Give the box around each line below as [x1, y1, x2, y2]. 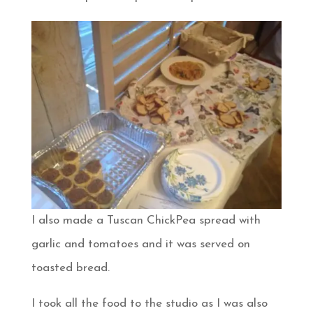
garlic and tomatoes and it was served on [31, 238, 250, 250]
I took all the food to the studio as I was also [31, 297, 268, 310]
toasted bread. [31, 261, 110, 274]
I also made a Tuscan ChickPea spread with [31, 214, 261, 226]
